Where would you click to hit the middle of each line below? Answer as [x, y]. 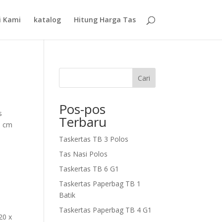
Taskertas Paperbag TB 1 [100, 184]
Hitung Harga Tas [105, 20]
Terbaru [83, 122]
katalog [47, 20]
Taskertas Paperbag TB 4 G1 [106, 210]
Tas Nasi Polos [83, 154]
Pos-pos [83, 109]
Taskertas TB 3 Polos [94, 139]
